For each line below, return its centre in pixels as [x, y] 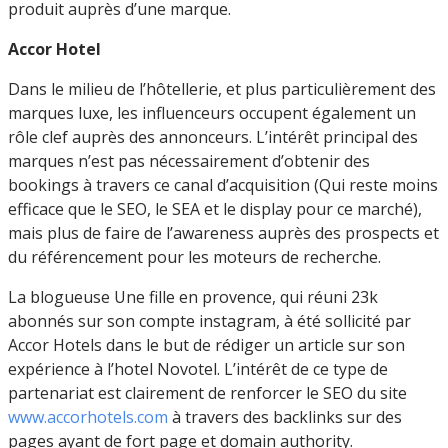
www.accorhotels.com [88, 416]
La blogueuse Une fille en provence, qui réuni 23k [193, 296]
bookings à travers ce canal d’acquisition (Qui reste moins [223, 184]
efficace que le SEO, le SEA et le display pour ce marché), [215, 208]
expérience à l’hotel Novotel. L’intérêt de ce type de [198, 368]
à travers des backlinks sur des [285, 416]
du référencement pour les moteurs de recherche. [198, 256]
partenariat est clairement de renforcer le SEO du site [207, 392]
